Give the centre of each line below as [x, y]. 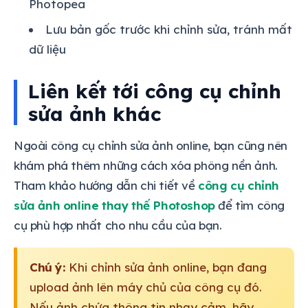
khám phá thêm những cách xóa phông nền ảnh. [146, 165]
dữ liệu [47, 49]
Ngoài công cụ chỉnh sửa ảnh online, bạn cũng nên [151, 145]
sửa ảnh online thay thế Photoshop [114, 205]
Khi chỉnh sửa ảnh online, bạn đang [166, 267]
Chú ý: [47, 267]
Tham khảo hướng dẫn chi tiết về [106, 185]
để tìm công [250, 205]
